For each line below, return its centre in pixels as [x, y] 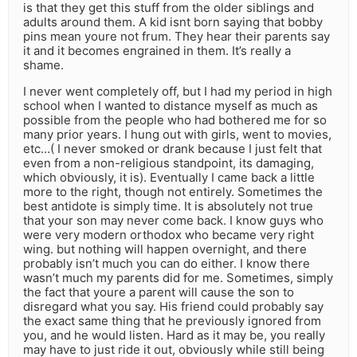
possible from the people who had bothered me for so [175, 120]
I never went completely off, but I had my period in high [178, 92]
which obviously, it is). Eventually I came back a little [169, 178]
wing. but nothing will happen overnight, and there [165, 249]
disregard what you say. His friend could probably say [173, 307]
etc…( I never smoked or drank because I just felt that [173, 149]
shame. [43, 65]
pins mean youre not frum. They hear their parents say [177, 37]
